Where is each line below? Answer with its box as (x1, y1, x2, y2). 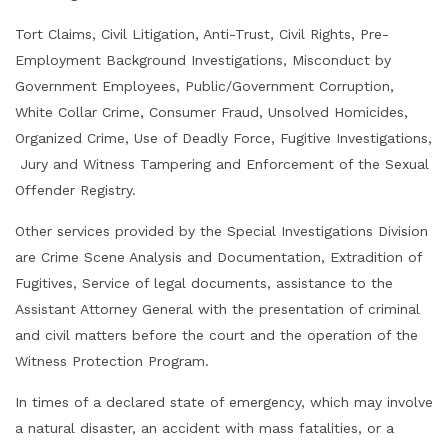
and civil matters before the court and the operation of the (15, 327, 418, 343)
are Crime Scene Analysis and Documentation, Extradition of (15, 249, 422, 265)
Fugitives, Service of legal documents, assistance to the (15, 275, 393, 291)
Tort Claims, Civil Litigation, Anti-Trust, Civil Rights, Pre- (15, 26, 389, 42)
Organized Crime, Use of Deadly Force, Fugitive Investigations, (15, 130, 432, 146)
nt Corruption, (300, 78, 394, 94)
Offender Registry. (15, 182, 136, 198)
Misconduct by (287, 52, 391, 68)
